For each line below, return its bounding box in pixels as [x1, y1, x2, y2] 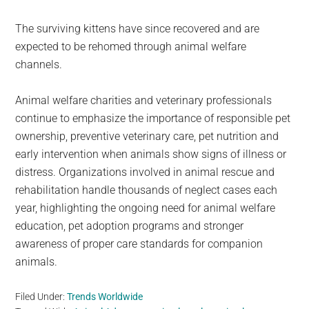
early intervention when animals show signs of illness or [15, 148, 287, 161]
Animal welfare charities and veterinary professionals [15, 94, 272, 108]
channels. [15, 58, 63, 72]
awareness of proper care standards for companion [15, 237, 263, 251]
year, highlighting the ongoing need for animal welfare [15, 201, 276, 215]
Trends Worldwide [67, 291, 143, 303]
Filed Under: [15, 291, 68, 303]
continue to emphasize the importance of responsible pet [15, 112, 291, 126]
